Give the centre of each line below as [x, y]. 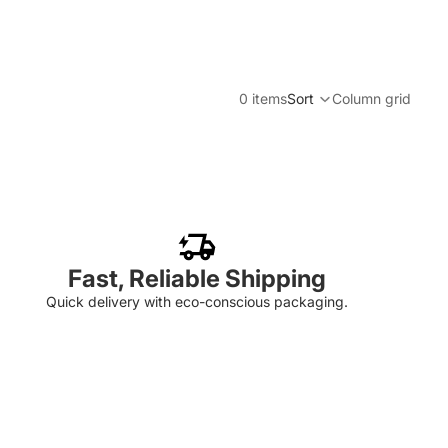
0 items [262, 98]
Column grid [371, 98]
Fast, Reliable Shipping [197, 278]
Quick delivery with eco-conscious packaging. [197, 301]
